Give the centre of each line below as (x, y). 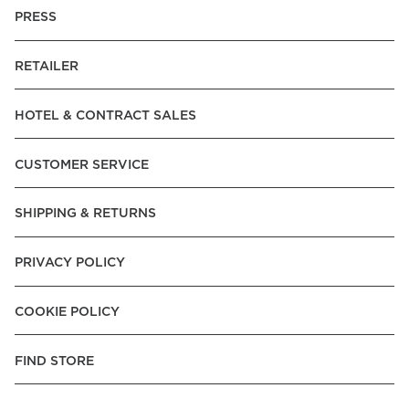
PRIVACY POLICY (70, 263)
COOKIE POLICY (67, 312)
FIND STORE (54, 361)
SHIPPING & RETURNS (85, 214)
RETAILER (47, 67)
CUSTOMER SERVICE (82, 165)
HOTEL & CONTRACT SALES (105, 115)
